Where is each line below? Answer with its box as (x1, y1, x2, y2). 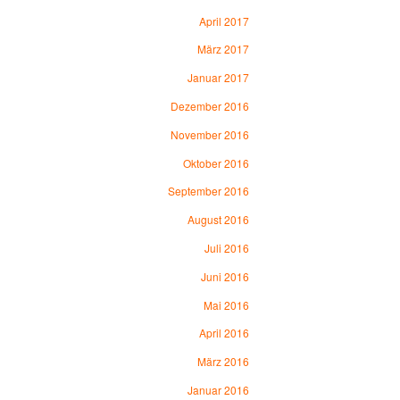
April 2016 (198, 325, 249, 341)
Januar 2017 (187, 70, 249, 86)
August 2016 (187, 212, 249, 228)
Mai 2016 (203, 296, 249, 312)
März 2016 (196, 354, 249, 370)
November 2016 (170, 126, 249, 142)
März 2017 (196, 41, 249, 57)
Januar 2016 (187, 382, 249, 398)
